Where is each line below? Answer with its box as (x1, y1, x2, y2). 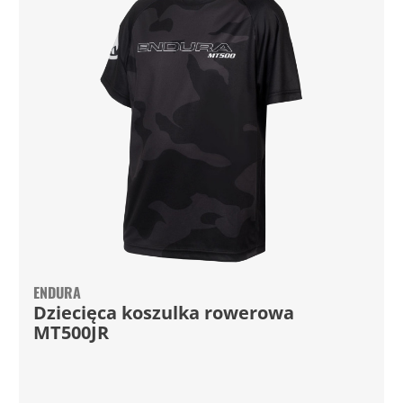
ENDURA (32, 282, 81, 303)
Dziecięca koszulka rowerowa (32, 300, 294, 325)
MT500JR (32, 320, 109, 345)
